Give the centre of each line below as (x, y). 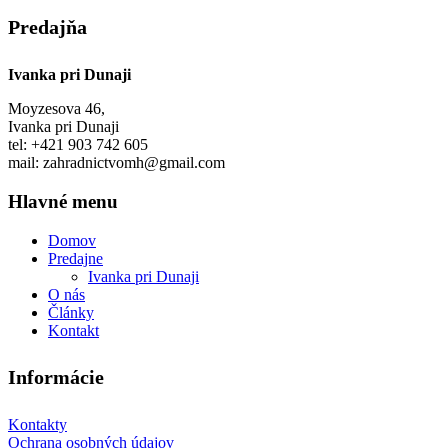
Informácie (56, 377)
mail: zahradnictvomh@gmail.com (116, 163)
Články (71, 312)
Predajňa (47, 27)
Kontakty (37, 424)
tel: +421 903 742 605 (78, 145)
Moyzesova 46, (56, 109)
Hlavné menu (63, 201)
